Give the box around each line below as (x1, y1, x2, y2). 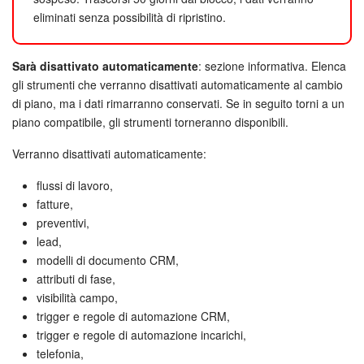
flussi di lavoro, (37, 176, 113, 193)
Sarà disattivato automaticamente (12, 57, 198, 74)
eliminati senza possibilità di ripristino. (33, 8, 226, 25)
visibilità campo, (37, 288, 118, 305)
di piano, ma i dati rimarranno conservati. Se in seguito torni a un (12, 94, 344, 111)
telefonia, (37, 344, 84, 362)
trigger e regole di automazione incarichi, (37, 326, 246, 343)
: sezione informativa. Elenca (198, 57, 346, 74)
